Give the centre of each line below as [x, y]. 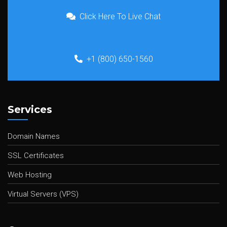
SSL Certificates [36, 156]
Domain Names [34, 136]
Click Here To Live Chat [120, 16]
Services [30, 109]
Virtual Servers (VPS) [43, 194]
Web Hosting [30, 175]
